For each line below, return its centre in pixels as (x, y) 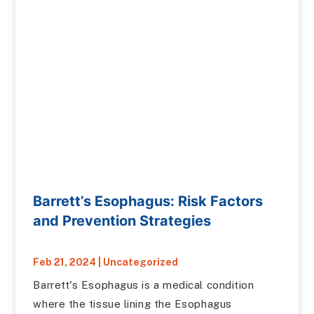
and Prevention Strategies (122, 221)
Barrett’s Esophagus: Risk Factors (148, 201)
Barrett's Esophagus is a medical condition (144, 285)
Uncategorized (141, 262)
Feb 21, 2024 (65, 262)
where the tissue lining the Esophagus (132, 304)
